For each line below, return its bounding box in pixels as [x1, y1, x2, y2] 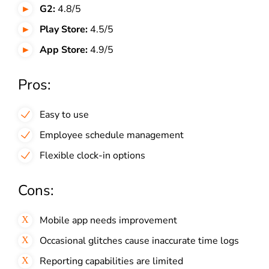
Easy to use [40, 107, 91, 121]
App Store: [40, 43, 88, 56]
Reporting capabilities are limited [40, 254, 183, 268]
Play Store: [40, 22, 88, 36]
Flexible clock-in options [40, 148, 145, 162]
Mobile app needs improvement [40, 213, 177, 227]
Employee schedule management [40, 128, 184, 142]
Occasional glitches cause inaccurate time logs [40, 234, 239, 247]
